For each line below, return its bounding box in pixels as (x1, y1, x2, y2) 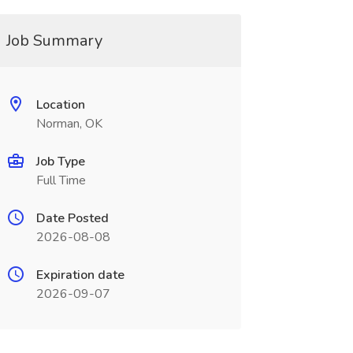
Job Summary (6, 30, 102, 51)
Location (35, 96, 85, 113)
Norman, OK (35, 115, 102, 132)
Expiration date (35, 266, 124, 284)
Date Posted (35, 210, 109, 227)
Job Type (35, 153, 85, 170)
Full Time (35, 172, 86, 189)
